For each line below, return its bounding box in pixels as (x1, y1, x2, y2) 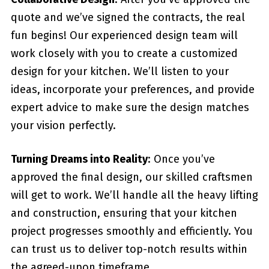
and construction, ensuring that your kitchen (10, 207, 237, 220)
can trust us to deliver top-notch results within (10, 243, 247, 256)
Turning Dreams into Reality (10, 153, 148, 166)
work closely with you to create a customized (10, 47, 238, 60)
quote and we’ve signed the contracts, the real (10, 11, 245, 24)
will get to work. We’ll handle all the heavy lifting (10, 189, 258, 202)
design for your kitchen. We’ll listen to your (10, 65, 229, 78)
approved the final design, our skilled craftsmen (10, 171, 253, 184)
